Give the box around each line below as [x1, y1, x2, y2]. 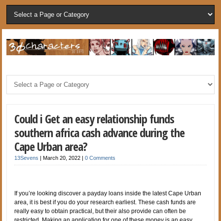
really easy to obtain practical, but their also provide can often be [14, 207, 186, 215]
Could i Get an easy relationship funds [14, 110, 175, 127]
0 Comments [85, 154, 116, 161]
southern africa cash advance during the [14, 124, 185, 141]
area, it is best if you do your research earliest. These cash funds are [14, 198, 196, 206]
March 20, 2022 [43, 154, 82, 161]
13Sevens [14, 154, 39, 161]
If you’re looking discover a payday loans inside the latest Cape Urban [14, 189, 202, 197]
